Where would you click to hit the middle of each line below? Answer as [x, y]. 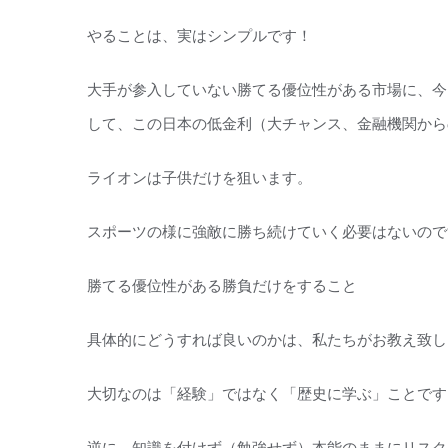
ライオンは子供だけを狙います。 [199, 177]
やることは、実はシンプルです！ [199, 35]
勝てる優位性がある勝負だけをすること [222, 285]
